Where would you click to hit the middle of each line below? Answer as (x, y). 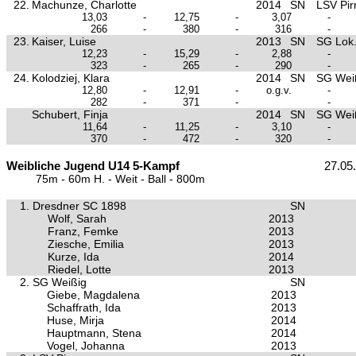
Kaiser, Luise (64, 41)
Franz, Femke (83, 231)
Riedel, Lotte (79, 269)
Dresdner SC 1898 (79, 206)
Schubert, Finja (70, 114)
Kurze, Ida (74, 257)
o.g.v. (279, 90)
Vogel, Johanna (86, 346)
